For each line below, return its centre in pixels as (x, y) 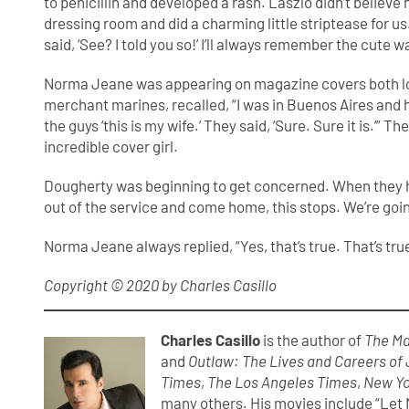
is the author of (313, 339)
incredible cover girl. (113, 147)
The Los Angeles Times (283, 381)
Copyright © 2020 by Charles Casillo (161, 285)
